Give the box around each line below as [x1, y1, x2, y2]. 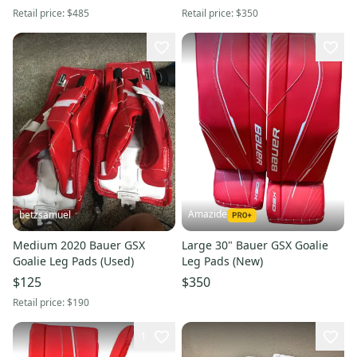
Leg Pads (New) [182, 253, 263, 269]
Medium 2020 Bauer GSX [13, 237, 145, 253]
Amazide [188, 206, 227, 221]
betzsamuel [19, 207, 71, 222]
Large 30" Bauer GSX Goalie [182, 237, 328, 253]
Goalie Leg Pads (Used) [13, 253, 134, 269]
